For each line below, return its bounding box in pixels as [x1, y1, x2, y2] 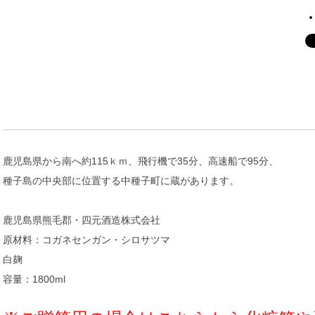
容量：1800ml [3, 273, 65, 285]
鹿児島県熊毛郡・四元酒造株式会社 [3, 214, 160, 226]
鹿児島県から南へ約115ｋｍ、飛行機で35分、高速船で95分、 [3, 155, 278, 167]
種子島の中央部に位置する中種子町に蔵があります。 [3, 174, 239, 186]
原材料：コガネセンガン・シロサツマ [3, 233, 170, 245]
